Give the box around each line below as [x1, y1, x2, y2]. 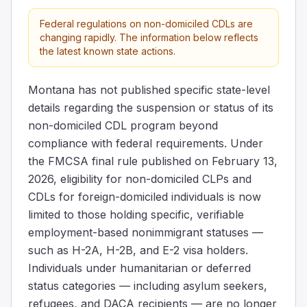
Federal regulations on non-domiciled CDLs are [40, 17, 253, 29]
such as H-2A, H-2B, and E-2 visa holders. [28, 243, 248, 257]
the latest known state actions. [40, 45, 175, 57]
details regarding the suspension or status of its [28, 100, 273, 114]
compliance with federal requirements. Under [28, 136, 263, 150]
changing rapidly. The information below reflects [40, 31, 258, 43]
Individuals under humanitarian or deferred [28, 260, 251, 275]
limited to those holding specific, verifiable [28, 207, 244, 221]
